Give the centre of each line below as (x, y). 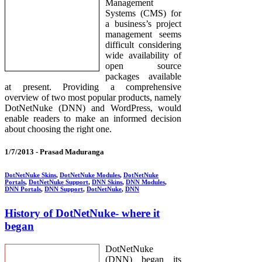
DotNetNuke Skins (30, 175)
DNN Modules (145, 182)
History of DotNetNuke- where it (82, 213)
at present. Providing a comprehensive (93, 87)
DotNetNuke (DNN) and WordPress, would (93, 108)
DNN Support (64, 189)
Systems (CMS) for (144, 13)
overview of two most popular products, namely (93, 97)
